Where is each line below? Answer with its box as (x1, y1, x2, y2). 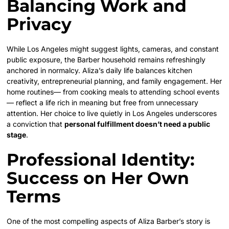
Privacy (7, 13, 72, 34)
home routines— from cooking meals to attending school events (7, 87, 220, 96)
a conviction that (7, 119, 65, 128)
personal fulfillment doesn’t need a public (64, 119, 211, 128)
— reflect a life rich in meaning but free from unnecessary (7, 98, 199, 107)
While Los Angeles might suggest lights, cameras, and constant (7, 44, 219, 53)
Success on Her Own (7, 167, 190, 188)
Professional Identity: (7, 149, 195, 170)
